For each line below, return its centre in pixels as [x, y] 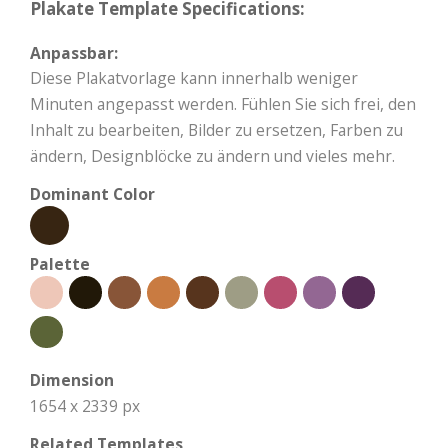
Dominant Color [92, 194]
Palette [60, 264]
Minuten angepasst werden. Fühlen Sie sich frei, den [223, 104]
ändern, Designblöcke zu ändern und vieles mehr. [212, 156]
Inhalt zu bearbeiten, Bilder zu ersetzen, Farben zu [216, 130]
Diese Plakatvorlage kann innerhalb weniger [194, 78]
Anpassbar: [74, 53]
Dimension [72, 380]
